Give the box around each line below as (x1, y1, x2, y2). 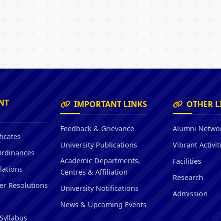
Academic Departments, (60, 155, 140, 165)
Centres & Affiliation (60, 167, 128, 177)
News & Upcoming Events (60, 199, 147, 209)
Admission (173, 188, 208, 198)
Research (173, 172, 203, 182)
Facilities (173, 156, 201, 166)
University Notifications (60, 183, 139, 193)
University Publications (60, 140, 137, 149)
